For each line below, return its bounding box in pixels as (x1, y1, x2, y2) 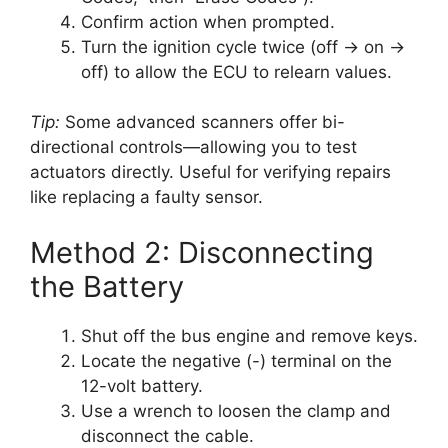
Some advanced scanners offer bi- (60, 112, 345, 133)
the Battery (30, 268, 184, 304)
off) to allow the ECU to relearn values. (81, 61, 392, 82)
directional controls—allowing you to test (30, 137, 357, 158)
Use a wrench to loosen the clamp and (81, 400, 391, 421)
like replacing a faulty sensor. (30, 187, 263, 208)
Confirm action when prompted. (81, 11, 335, 32)
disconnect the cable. (81, 425, 254, 446)
